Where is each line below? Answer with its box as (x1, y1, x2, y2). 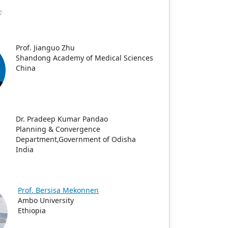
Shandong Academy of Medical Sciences (16, 53, 154, 63)
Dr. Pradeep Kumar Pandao (16, 114, 108, 124)
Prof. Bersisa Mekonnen (18, 185, 99, 195)
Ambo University (18, 195, 74, 205)
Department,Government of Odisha (16, 134, 136, 144)
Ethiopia (18, 206, 46, 215)
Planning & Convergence (16, 124, 101, 134)
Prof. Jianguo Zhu (16, 43, 75, 52)
